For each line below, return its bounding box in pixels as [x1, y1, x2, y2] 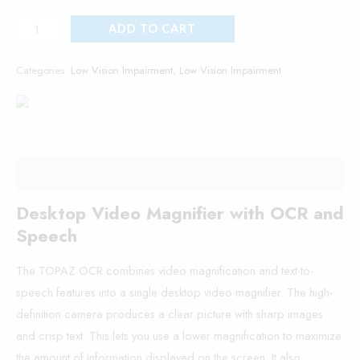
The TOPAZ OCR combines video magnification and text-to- [16, 262, 313, 280]
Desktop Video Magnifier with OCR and [16, 200, 344, 226]
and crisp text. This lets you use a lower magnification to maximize [16, 327, 342, 345]
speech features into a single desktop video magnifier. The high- [16, 284, 333, 301]
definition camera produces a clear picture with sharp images [16, 305, 323, 323]
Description [16, 166, 84, 183]
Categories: [16, 62, 71, 78]
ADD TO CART [108, 21, 197, 35]
